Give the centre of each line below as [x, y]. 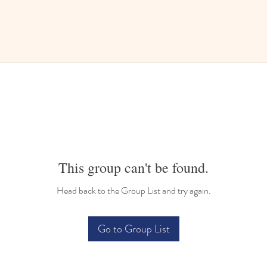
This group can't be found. [133, 167]
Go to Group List [133, 229]
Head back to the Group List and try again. [133, 190]
